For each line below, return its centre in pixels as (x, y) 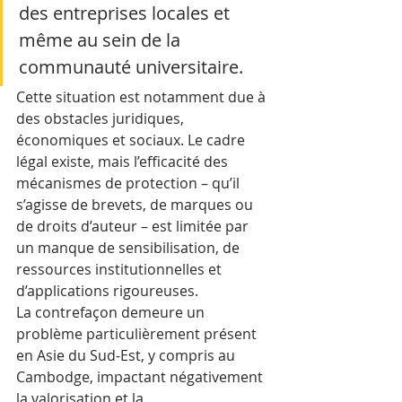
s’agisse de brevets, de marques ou (136, 205)
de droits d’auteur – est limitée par (134, 226)
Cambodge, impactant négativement (141, 377)
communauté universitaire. (131, 67)
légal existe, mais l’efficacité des (124, 162)
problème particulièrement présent (138, 334)
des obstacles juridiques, (102, 118)
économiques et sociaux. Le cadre (132, 140)
